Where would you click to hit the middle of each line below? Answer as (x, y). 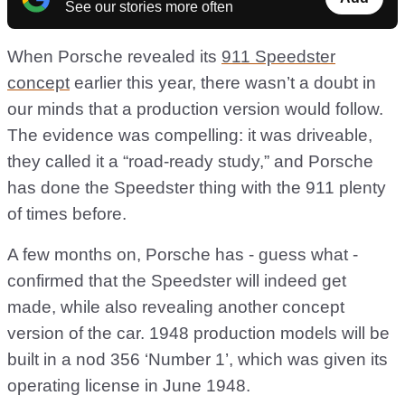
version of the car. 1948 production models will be (198, 334)
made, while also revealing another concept (176, 307)
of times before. (67, 214)
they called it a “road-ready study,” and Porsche (190, 162)
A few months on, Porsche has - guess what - (183, 255)
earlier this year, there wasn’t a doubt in (223, 83)
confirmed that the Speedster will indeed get (177, 281)
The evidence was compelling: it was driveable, (190, 136)
